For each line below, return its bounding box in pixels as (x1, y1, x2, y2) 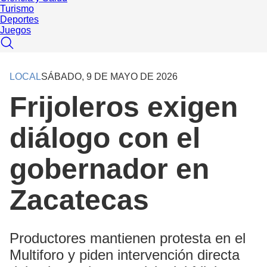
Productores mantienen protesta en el (10, 230, 246, 247)
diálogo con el (10, 122, 200, 154)
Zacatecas (10, 184, 149, 216)
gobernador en (10, 153, 209, 185)
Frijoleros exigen (10, 91, 238, 123)
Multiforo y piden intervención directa (10, 247, 240, 263)
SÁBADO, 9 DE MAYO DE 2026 (41, 72, 178, 82)
